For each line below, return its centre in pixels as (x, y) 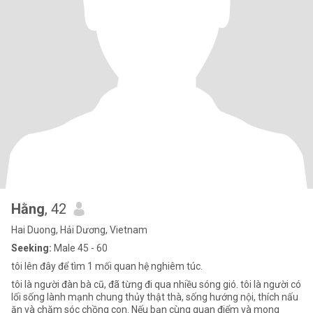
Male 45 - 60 (80, 248)
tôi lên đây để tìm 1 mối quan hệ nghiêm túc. (107, 266)
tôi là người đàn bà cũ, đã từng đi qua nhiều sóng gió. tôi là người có (156, 284)
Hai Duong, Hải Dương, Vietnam (79, 230)
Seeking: (31, 248)
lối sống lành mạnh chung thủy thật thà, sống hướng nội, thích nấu (155, 297)
